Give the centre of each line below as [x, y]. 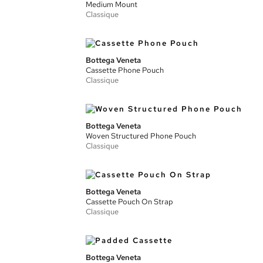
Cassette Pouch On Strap [129, 202]
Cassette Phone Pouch [125, 70]
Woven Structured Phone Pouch [141, 136]
